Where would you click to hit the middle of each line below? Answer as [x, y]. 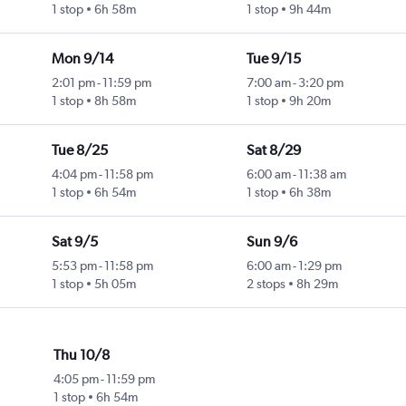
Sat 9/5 [74, 242]
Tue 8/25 [79, 150]
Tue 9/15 [273, 59]
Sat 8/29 [273, 150]
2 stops [266, 284]
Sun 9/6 [271, 242]
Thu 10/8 [82, 355]
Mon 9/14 [82, 59]
